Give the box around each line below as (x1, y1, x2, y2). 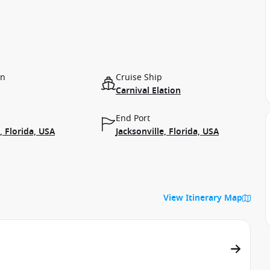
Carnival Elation (116, 84, 181, 97)
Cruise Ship (116, 71, 162, 84)
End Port (116, 112, 150, 125)
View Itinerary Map (163, 192, 242, 204)
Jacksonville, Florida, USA (116, 125, 219, 138)
